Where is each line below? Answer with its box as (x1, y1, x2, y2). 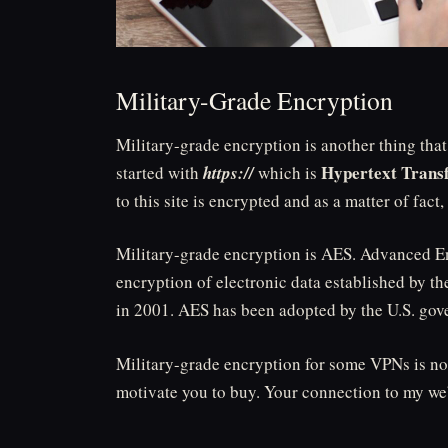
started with (116, 160, 203, 184)
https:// (203, 160, 254, 185)
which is (254, 160, 321, 184)
